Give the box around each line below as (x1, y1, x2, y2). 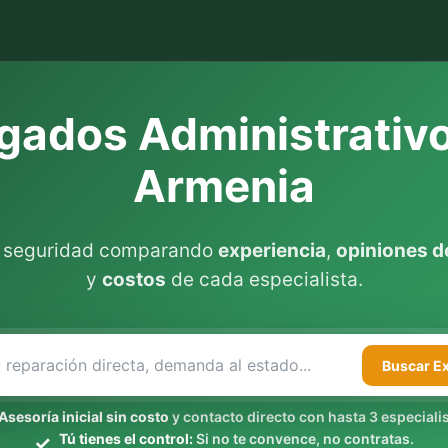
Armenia (133, 159, 315, 213)
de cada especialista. (165, 268, 363, 291)
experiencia (218, 239, 326, 262)
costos (101, 268, 166, 291)
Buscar (382, 356, 433, 374)
